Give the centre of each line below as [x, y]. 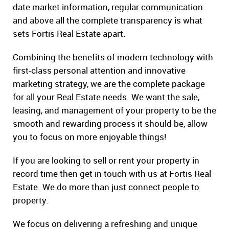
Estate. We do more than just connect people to [106, 187]
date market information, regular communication [108, 7]
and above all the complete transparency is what [108, 20]
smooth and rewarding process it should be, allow [110, 124]
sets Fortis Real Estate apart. [69, 34]
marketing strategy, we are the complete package [109, 84]
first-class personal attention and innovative [99, 71]
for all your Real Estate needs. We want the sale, [106, 97]
